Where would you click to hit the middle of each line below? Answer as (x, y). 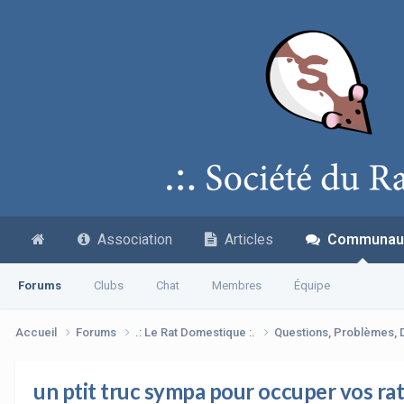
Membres (237, 285)
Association (131, 239)
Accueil (37, 332)
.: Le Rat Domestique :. (197, 332)
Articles (245, 239)
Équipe (312, 285)
